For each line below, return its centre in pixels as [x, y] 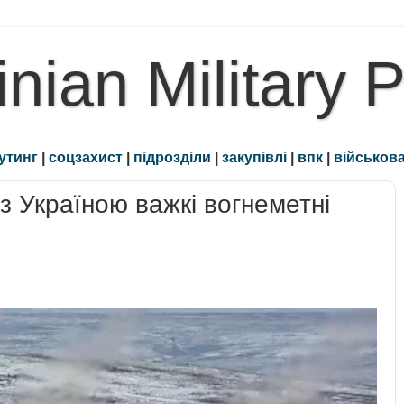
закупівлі [254, 157]
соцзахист [86, 157]
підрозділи [172, 157]
